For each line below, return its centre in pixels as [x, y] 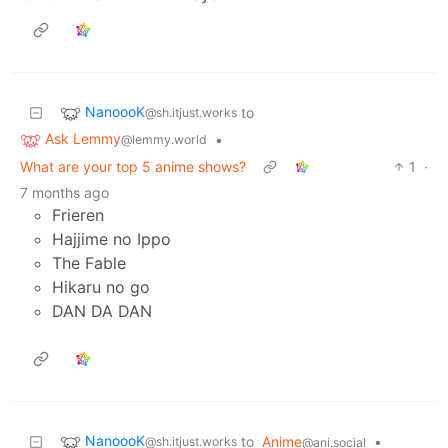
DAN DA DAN [102, 310]
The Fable [89, 262]
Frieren [78, 214]
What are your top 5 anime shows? [133, 166]
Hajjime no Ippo [111, 238]
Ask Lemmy [83, 139]
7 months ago [64, 192]
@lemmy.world [164, 140]
